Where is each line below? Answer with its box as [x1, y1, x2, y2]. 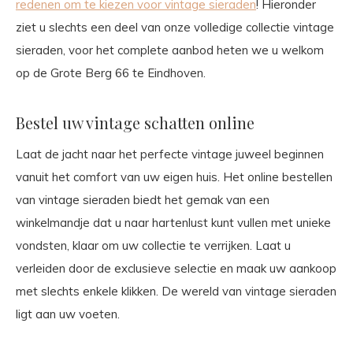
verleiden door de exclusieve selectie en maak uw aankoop [16, 261, 336, 277]
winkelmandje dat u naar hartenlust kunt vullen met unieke [16, 215, 331, 231]
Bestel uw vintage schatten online [16, 112, 255, 134]
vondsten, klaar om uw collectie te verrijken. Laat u [16, 238, 291, 254]
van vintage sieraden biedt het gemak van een [16, 192, 269, 208]
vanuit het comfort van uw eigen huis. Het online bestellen [16, 169, 333, 185]
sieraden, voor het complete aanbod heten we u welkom [16, 43, 324, 58]
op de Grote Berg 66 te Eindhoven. [16, 65, 206, 81]
